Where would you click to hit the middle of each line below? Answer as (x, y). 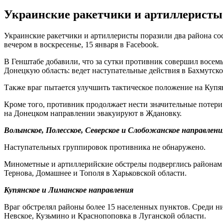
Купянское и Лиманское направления (69, 190)
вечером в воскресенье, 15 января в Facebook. (81, 44)
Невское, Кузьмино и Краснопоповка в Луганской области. (105, 216)
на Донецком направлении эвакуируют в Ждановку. (93, 113)
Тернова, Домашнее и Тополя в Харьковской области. (95, 173)
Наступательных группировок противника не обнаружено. (105, 147)
